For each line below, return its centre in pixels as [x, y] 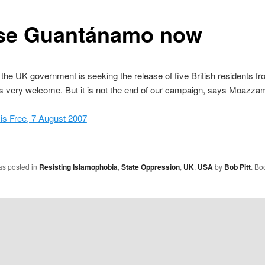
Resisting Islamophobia [78, 167]
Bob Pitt [237, 167]
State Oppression [150, 167]
